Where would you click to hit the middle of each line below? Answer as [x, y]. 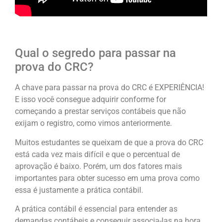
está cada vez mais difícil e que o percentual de [97, 154]
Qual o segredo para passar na [95, 53]
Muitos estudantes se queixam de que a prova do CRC [109, 142]
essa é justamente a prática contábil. [79, 190]
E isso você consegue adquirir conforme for [90, 100]
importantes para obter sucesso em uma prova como [107, 178]
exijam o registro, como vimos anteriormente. [93, 123]
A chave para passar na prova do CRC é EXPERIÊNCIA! [110, 88]
